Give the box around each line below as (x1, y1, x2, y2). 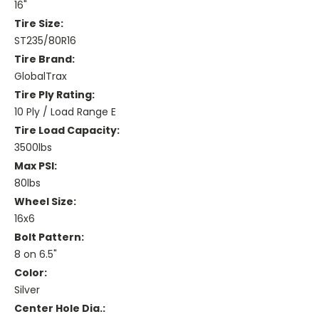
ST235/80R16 (14, 33, 76, 48)
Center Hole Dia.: (14, 301, 105, 316)
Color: (14, 266, 47, 281)
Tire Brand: (14, 52, 75, 67)
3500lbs (14, 140, 52, 155)
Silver (14, 283, 40, 298)
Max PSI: (14, 159, 57, 174)
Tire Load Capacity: (14, 123, 120, 138)
